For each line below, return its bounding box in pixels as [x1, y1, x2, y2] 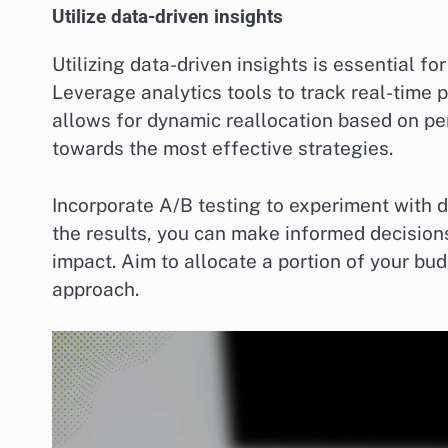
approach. [52, 277, 139, 300]
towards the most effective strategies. [52, 137, 393, 160]
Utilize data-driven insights [52, 6, 283, 29]
